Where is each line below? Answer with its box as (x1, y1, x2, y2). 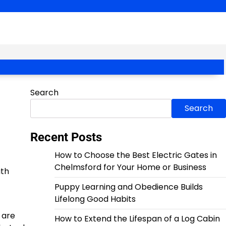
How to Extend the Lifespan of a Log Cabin (54, 213, 220, 224)
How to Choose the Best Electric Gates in (54, 149, 217, 161)
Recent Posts (30, 130, 102, 144)
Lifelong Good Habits (54, 193, 136, 205)
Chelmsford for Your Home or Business (54, 161, 206, 173)
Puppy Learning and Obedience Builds (54, 181, 203, 193)
